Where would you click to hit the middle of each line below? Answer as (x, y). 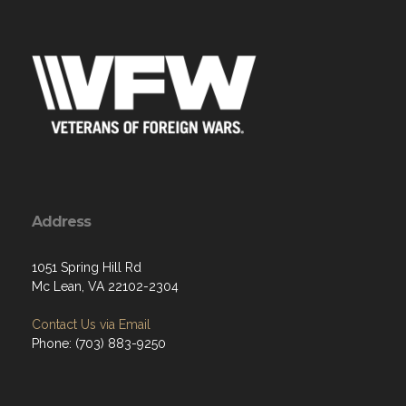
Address (61, 221)
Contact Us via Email (91, 324)
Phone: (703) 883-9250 (99, 343)
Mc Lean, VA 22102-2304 (105, 286)
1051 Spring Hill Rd (87, 267)
